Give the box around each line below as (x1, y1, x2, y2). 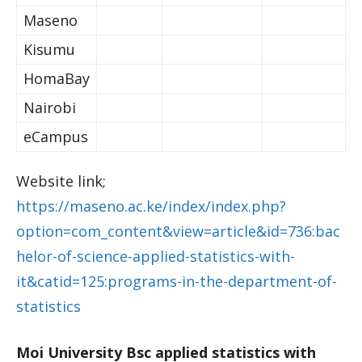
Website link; (16, 171, 106, 191)
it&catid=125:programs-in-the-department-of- (16, 271, 337, 291)
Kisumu (23, 40, 75, 59)
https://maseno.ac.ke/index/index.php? (16, 196, 286, 216)
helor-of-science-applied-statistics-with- (16, 246, 295, 266)
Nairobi (23, 98, 76, 117)
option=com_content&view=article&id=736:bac (16, 221, 340, 241)
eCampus (23, 127, 88, 146)
